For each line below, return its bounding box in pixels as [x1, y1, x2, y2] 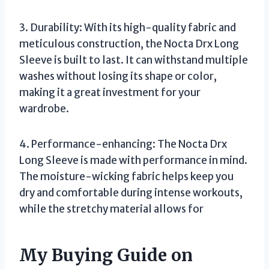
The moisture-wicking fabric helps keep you [19, 169, 234, 183]
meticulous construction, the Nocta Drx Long [19, 37, 239, 50]
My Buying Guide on [19, 244, 193, 266]
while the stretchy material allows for [19, 202, 204, 216]
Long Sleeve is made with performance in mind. [19, 153, 247, 167]
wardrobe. [19, 101, 69, 115]
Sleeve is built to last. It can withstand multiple [19, 53, 248, 67]
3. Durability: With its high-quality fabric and [19, 20, 236, 34]
